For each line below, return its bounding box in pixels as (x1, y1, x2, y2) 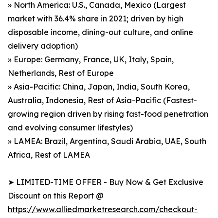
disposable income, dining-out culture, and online (8, 27, 193, 37)
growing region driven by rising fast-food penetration (8, 109, 208, 119)
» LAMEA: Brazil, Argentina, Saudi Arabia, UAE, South (8, 136, 206, 146)
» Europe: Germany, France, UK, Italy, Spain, (8, 54, 174, 65)
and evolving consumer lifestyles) (8, 123, 133, 133)
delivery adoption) (8, 41, 78, 51)
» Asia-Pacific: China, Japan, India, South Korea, (8, 82, 190, 92)
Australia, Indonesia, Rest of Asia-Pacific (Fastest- (8, 95, 197, 106)
